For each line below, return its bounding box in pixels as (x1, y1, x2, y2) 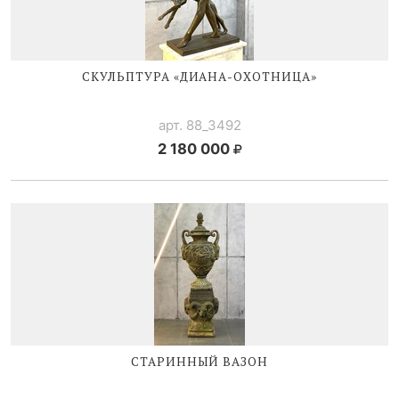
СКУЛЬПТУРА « (82, 68, 180, 85)
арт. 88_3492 (158, 116, 241, 134)
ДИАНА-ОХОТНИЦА (179, 68, 311, 85)
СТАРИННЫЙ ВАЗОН (130, 353, 269, 370)
